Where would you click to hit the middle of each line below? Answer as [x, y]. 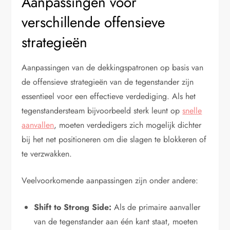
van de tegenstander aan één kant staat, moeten [116, 222]
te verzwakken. [47, 154]
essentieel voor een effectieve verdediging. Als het [109, 97]
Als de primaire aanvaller [156, 207]
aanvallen [38, 125]
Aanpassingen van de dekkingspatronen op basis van [113, 68]
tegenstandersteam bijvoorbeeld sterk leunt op [102, 111]
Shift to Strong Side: [73, 207]
